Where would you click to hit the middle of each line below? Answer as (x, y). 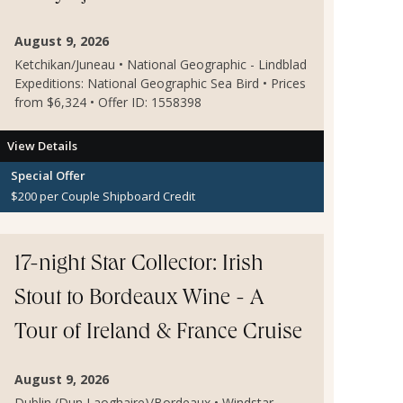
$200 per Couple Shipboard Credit (103, 197)
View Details (42, 145)
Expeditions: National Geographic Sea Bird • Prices (160, 83)
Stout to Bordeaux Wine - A (139, 300)
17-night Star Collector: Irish (139, 266)
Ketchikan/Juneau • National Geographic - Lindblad (161, 64)
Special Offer (48, 175)
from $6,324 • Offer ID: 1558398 (108, 102)
